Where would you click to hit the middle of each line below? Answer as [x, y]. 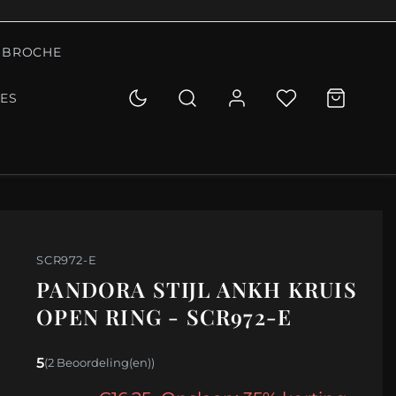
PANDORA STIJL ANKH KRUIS [197, 289]
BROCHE [32, 52]
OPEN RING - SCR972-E [164, 317]
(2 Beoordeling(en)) [100, 363]
